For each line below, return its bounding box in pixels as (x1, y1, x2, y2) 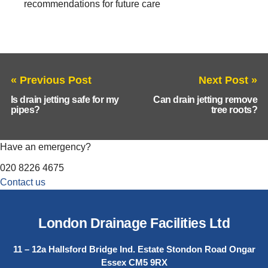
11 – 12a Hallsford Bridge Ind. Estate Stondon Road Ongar (13, 243, 255, 254)
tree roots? (211, 105, 258, 115)
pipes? (10, 105, 40, 115)
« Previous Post (10, 74, 92, 86)
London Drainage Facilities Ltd (38, 215, 230, 231)
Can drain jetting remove (153, 95, 258, 105)
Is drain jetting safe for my (10, 95, 119, 105)
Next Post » (199, 74, 258, 86)
